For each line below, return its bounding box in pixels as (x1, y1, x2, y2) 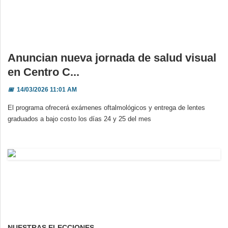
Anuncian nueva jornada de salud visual (8, 51, 216, 65)
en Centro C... (8, 66, 79, 79)
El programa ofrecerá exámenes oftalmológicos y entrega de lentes (8, 104, 205, 112)
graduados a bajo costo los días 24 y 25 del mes (8, 115, 151, 123)
